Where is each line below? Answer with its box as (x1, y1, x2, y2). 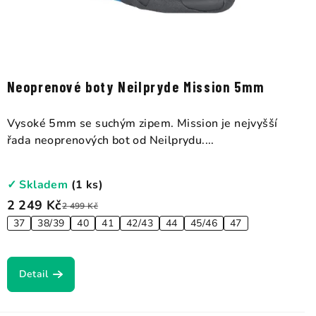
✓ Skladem (6, 177, 71, 193)
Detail (18, 267, 49, 281)
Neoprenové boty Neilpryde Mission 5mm (6, 78, 265, 96)
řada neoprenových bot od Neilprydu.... (6, 133, 214, 149)
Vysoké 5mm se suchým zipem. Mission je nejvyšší (6, 116, 278, 132)
